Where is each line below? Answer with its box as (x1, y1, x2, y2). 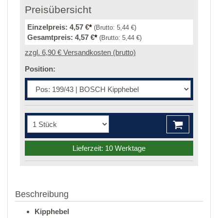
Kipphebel (35, 207, 69, 216)
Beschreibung (15, 189, 69, 200)
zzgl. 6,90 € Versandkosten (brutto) (25, 48, 136, 57)
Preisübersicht (25, 4, 91, 16)
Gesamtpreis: (27, 33, 75, 42)
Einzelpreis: (27, 23, 70, 32)
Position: (25, 65, 55, 73)
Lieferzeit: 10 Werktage (73, 144, 145, 153)
